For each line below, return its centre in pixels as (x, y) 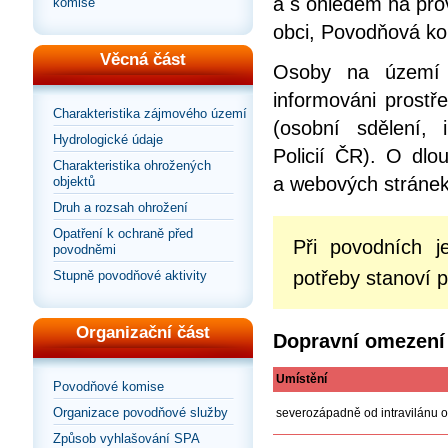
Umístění (301, 379)
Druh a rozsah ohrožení (120, 208)
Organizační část (143, 333)
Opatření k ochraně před (123, 234)
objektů (74, 182)
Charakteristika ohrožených (132, 166)
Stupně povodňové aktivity (130, 276)
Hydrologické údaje (108, 140)
